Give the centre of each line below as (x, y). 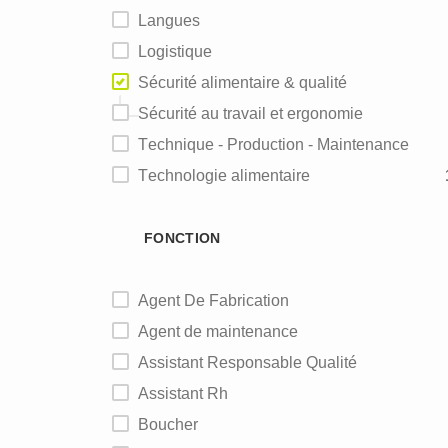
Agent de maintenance (223, 331)
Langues (173, 20)
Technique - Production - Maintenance (278, 144)
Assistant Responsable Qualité (253, 362)
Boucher (173, 424)
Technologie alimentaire (229, 175)
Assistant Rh (188, 393)
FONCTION (182, 238)
